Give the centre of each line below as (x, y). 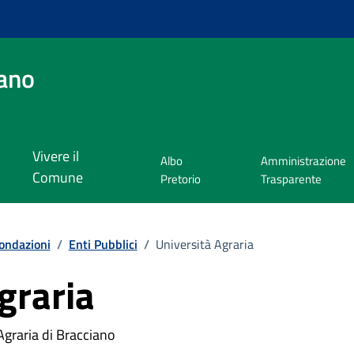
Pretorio (181, 179)
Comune (57, 178)
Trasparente (292, 179)
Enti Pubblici (103, 244)
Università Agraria (204, 244)
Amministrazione (304, 161)
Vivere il (55, 156)
